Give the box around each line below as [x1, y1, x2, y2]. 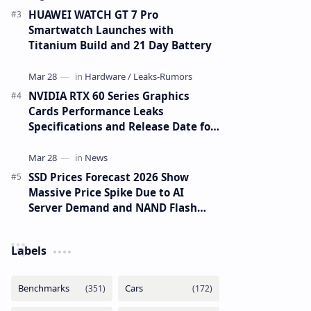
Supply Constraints [28, 216, 130, 230]
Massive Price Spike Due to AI [28, 185, 184, 199]
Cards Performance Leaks [28, 104, 164, 118]
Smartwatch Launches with [28, 23, 174, 37]
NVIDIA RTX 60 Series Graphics [28, 89, 190, 103]
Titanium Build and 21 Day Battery [28, 38, 212, 52]
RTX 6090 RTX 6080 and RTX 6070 [28, 135, 201, 149]
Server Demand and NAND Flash [28, 201, 197, 215]
